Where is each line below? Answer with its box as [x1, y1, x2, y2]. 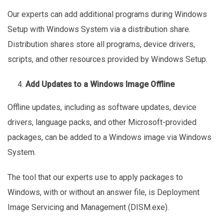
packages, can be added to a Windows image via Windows [7, 132, 211, 142]
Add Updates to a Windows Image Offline [25, 79, 176, 89]
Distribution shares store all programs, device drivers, [7, 39, 195, 49]
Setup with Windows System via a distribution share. [7, 24, 190, 34]
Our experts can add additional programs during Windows [7, 9, 207, 19]
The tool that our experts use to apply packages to [7, 172, 183, 182]
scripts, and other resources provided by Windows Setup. [7, 54, 207, 64]
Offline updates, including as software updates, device [7, 102, 196, 112]
